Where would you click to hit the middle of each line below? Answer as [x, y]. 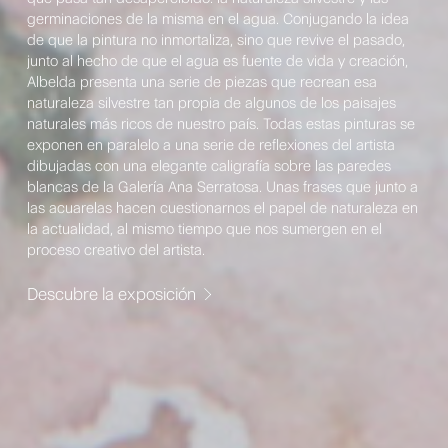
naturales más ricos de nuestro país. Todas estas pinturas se [221, 124]
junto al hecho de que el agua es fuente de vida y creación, [218, 61]
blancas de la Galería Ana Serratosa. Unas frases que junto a [223, 187]
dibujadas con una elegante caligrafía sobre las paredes [209, 166]
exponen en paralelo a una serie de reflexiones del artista [211, 145]
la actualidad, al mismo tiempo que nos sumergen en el [205, 229]
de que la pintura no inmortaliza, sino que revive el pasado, [216, 40]
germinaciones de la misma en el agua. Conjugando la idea [218, 19]
